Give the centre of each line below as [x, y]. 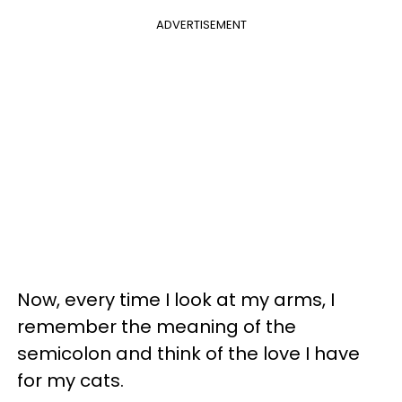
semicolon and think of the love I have [188, 353]
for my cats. [70, 380]
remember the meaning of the [157, 326]
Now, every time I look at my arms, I [176, 299]
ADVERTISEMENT [201, 24]
